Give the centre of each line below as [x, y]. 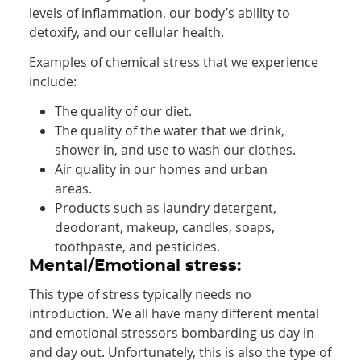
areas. [74, 189]
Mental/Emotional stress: [135, 266]
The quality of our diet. [124, 112]
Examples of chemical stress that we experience [174, 62]
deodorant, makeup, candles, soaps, [165, 228]
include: [53, 82]
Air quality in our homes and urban [162, 170]
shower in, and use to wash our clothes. [176, 150]
